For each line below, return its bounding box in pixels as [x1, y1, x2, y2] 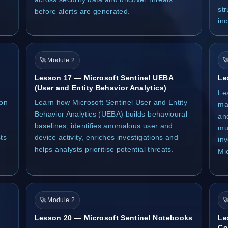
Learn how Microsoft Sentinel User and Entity [34, 98, 188, 106]
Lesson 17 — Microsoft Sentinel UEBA [34, 73, 173, 82]
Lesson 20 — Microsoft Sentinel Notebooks [34, 213, 193, 222]
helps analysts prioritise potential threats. [34, 145, 174, 153]
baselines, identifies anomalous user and [34, 121, 173, 130]
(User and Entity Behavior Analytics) [34, 83, 167, 92]
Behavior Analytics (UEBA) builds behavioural [34, 109, 188, 118]
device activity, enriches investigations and [34, 133, 179, 141]
